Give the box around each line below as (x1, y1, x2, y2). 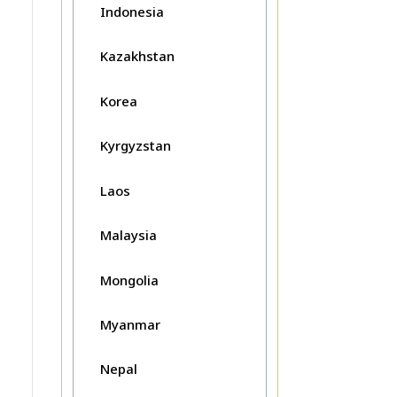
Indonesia (99, 2, 164, 20)
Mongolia (99, 270, 159, 289)
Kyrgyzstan (99, 136, 171, 155)
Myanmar (99, 315, 160, 333)
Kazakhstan (99, 47, 175, 66)
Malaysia (99, 226, 157, 245)
